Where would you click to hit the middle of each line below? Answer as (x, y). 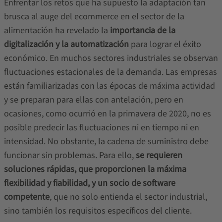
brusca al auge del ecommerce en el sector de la (94, 17)
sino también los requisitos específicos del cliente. (98, 211)
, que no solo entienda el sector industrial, (128, 197)
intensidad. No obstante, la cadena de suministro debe (106, 141)
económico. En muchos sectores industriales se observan (111, 58)
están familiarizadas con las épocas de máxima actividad (109, 86)
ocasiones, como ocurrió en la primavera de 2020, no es (107, 114)
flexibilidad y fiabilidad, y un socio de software (89, 183)
